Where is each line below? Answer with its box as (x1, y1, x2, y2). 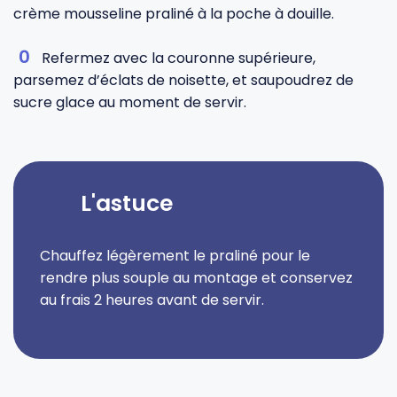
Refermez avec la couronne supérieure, (42, 48, 315, 68)
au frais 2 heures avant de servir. (40, 290, 264, 310)
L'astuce (81, 188, 174, 219)
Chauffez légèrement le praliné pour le (40, 245, 310, 266)
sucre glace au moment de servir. (13, 92, 246, 113)
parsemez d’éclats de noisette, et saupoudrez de (13, 70, 354, 90)
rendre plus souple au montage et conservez (40, 268, 353, 288)
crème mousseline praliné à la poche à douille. (13, 4, 334, 24)
